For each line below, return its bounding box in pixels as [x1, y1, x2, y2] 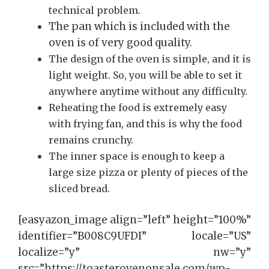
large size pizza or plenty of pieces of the [49, 166, 248, 178]
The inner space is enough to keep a [49, 150, 225, 162]
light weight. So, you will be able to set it [49, 68, 242, 81]
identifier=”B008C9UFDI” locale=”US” [18, 229, 251, 243]
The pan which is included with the [49, 19, 230, 33]
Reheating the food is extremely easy [49, 101, 227, 113]
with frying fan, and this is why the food [49, 117, 242, 130]
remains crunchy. [49, 133, 133, 146]
